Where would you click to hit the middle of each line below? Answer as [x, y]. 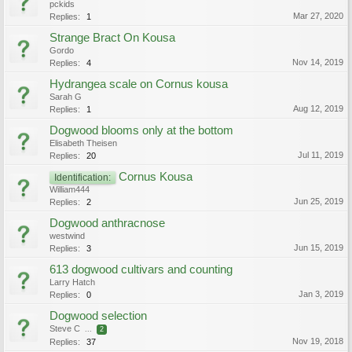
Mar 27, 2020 [318, 16]
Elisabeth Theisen [83, 143]
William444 [70, 189]
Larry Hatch [72, 282]
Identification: [82, 177]
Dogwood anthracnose [107, 223]
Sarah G [66, 97]
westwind [67, 236]
